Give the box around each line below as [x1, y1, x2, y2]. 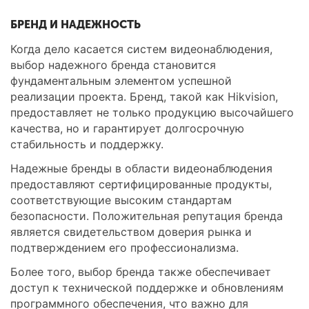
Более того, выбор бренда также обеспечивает [10, 265, 271, 279]
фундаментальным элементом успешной [10, 74, 232, 88]
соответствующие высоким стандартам [10, 193, 232, 207]
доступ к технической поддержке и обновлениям [10, 281, 283, 295]
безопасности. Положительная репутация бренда [10, 209, 283, 223]
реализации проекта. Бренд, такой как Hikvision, [10, 90, 278, 103]
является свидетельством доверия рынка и [10, 225, 252, 239]
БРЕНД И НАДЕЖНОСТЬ [10, 18, 141, 31]
